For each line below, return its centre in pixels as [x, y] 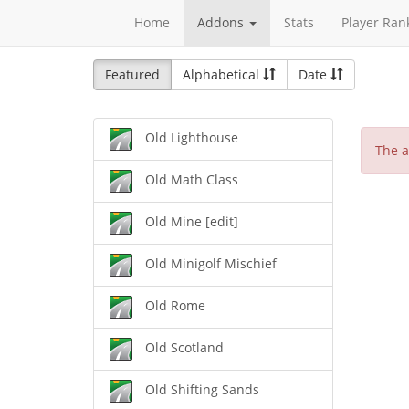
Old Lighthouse [192, 138]
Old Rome [175, 306]
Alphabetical [223, 74]
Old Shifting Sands [202, 390]
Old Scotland [184, 348]
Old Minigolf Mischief [211, 264]
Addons [222, 22]
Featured [132, 74]
